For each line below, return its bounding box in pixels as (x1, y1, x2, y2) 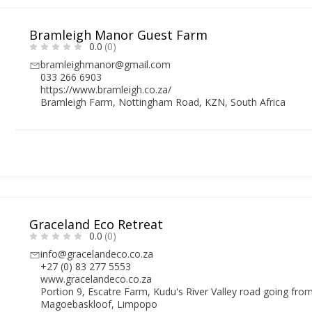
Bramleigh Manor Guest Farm (29, 26, 208, 43)
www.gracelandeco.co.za (40, 272, 153, 286)
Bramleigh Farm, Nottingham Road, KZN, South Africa (40, 95, 286, 109)
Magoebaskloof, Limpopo (40, 297, 158, 311)
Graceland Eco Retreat (29, 215, 164, 233)
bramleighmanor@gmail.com (40, 57, 171, 71)
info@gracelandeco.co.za (40, 247, 154, 260)
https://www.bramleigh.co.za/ (40, 82, 172, 96)
